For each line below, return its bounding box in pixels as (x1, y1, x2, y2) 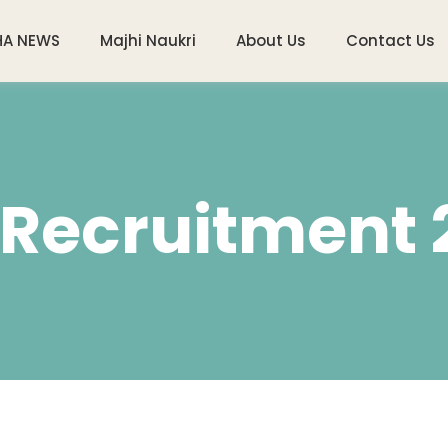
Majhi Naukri (100, 29, 197, 51)
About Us (236, 29, 307, 51)
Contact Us (346, 29, 436, 51)
